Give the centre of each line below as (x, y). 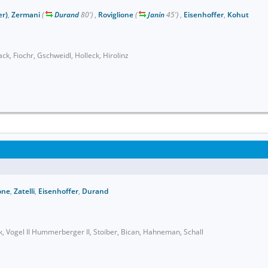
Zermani (26, 15)
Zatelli (24, 191)
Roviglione (116, 15)
